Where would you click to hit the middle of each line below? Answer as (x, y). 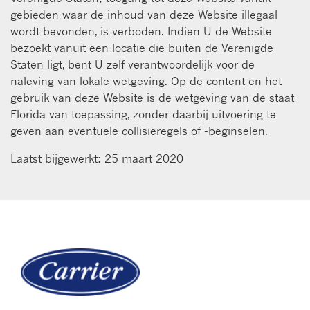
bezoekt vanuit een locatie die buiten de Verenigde (142, 47)
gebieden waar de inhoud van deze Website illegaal (144, 14)
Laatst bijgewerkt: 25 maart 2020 (97, 158)
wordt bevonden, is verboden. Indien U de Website (141, 31)
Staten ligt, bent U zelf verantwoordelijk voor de (133, 64)
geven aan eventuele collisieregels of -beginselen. (139, 130)
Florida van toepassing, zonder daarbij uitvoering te (143, 114)
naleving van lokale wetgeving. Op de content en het (146, 81)
